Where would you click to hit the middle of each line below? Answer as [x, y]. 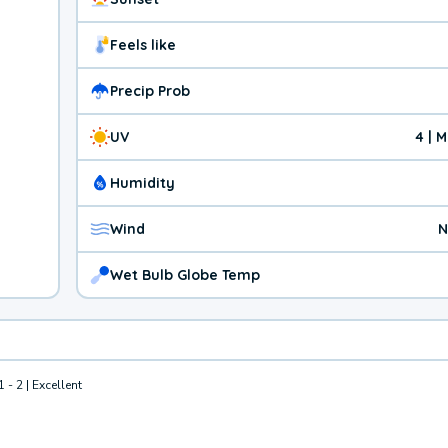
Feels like [143, 44]
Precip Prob [150, 90]
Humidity [142, 182]
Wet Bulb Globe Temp [185, 274]
